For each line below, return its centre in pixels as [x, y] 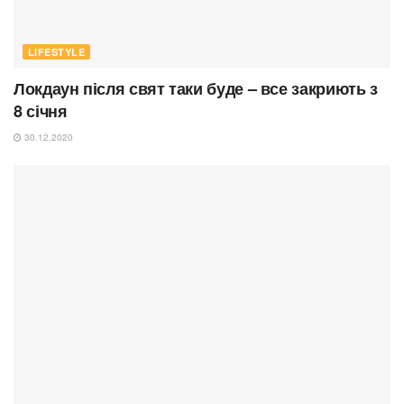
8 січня [41, 111]
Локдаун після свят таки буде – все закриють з [196, 89]
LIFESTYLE [56, 52]
